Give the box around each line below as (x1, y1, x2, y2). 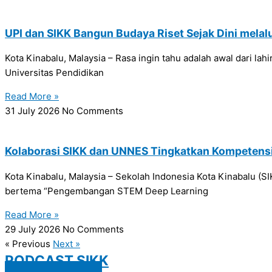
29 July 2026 (5, 223, 63, 235)
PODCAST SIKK (5, 251, 109, 268)
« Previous (5, 237, 50, 250)
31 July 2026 (5, 105, 62, 117)
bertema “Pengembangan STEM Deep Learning (5, 185, 208, 197)
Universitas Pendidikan (5, 67, 104, 79)
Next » (53, 237, 80, 250)
